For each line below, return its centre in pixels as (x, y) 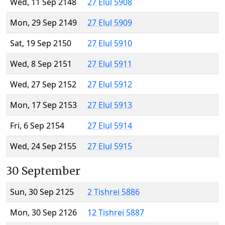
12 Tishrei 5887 (116, 213)
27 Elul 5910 (110, 43)
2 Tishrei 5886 (114, 192)
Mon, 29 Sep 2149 (43, 23)
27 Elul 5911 (110, 64)
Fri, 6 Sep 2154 (37, 126)
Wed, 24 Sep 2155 (43, 146)
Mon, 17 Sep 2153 (43, 105)
